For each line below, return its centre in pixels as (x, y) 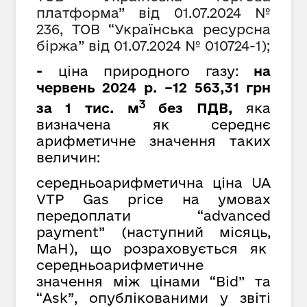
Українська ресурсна (193, 29)
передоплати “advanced (153, 215)
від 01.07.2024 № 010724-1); (179, 45)
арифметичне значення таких (153, 140)
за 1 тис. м (88, 108)
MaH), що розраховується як (153, 248)
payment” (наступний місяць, (153, 232)
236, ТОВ (73, 29)
